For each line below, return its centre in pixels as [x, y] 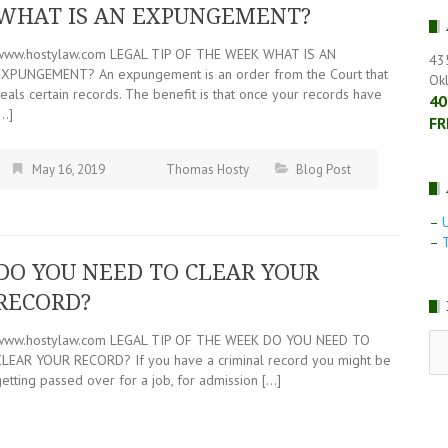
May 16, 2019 [68, 169]
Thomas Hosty [207, 169]
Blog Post [323, 169]
